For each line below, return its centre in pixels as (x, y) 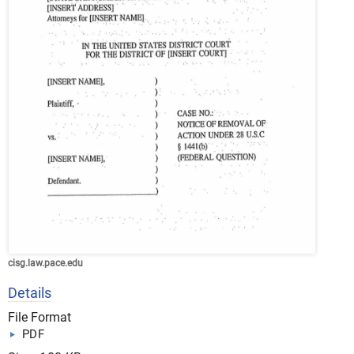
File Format (40, 317)
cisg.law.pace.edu (45, 263)
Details (30, 293)
